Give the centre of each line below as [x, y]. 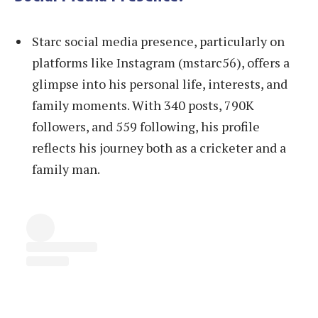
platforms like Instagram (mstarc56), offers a [161, 62]
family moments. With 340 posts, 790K [143, 105]
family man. [66, 169]
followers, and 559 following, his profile [146, 126]
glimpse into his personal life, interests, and [160, 83]
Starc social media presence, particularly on [158, 41]
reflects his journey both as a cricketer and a [159, 147]
